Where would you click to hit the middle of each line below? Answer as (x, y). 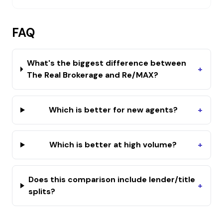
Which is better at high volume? (113, 145)
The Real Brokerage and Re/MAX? (92, 75)
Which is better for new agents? (113, 110)
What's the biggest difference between (106, 63)
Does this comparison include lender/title (111, 179)
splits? (42, 191)
